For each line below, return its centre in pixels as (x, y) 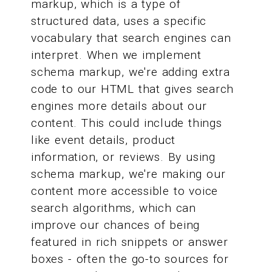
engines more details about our (119, 106)
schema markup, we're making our (128, 174)
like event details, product (104, 140)
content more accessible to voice (125, 191)
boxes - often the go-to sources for (130, 259)
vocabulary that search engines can (131, 38)
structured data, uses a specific (119, 21)
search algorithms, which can (114, 208)
